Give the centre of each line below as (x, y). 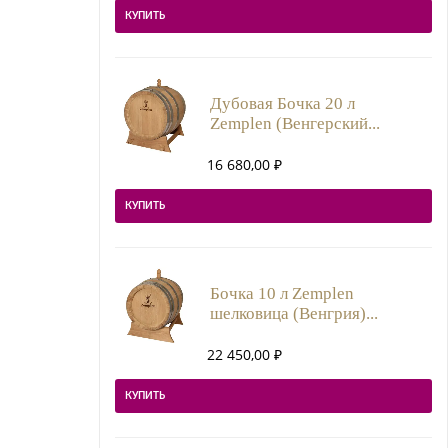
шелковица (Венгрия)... (293, 313)
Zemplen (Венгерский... (294, 123)
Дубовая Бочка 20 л (282, 103)
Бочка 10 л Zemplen (281, 293)
